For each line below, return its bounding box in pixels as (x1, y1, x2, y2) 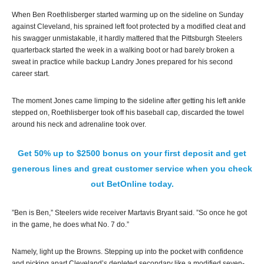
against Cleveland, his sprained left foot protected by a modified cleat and (12, 22, 246, 31)
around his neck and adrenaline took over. (12, 120, 146, 128)
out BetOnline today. (90, 179, 174, 189)
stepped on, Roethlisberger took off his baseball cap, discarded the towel (12, 108, 244, 117)
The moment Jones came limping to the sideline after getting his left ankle (12, 97, 246, 105)
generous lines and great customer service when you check (12, 164, 252, 173)
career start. (12, 70, 49, 78)
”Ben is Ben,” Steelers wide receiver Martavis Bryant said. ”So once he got (12, 209, 247, 217)
